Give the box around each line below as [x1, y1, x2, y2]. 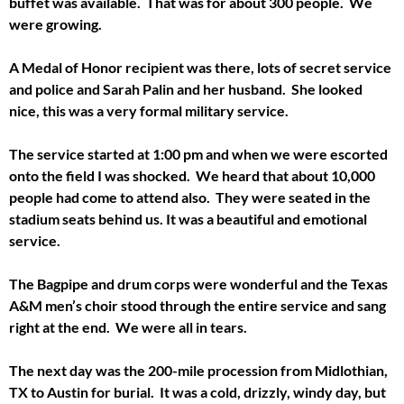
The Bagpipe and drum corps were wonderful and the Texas [9, 274, 388, 292]
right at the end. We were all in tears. [9, 317, 247, 335]
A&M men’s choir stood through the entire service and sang [9, 296, 386, 314]
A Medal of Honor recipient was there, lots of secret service [9, 58, 391, 76]
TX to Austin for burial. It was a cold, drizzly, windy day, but [9, 382, 386, 400]
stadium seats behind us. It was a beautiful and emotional [9, 209, 367, 227]
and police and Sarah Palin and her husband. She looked [9, 79, 363, 97]
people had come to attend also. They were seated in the [9, 188, 371, 206]
